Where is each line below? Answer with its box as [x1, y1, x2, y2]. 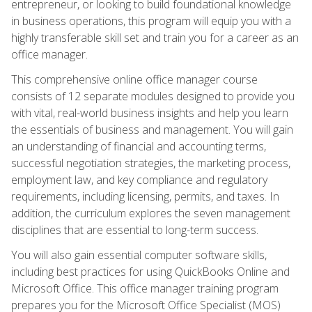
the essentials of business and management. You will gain [11, 121, 293, 137]
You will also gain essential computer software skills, [11, 247, 267, 263]
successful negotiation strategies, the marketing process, [11, 155, 290, 171]
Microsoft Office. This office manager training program [11, 280, 279, 296]
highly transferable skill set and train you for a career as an [11, 29, 299, 45]
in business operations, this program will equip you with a [11, 13, 291, 29]
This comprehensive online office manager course [11, 71, 258, 87]
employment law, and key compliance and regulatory [11, 171, 267, 187]
